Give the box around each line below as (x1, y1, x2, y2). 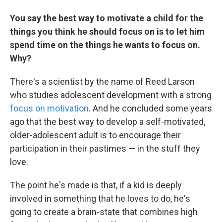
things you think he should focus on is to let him (10, 26, 205, 37)
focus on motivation (10, 103, 89, 113)
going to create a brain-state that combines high (10, 207, 198, 217)
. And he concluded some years (89, 103, 212, 113)
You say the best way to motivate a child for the (10, 13, 203, 23)
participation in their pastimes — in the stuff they (10, 143, 200, 154)
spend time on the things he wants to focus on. (10, 40, 200, 50)
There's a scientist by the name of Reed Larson (10, 76, 195, 87)
